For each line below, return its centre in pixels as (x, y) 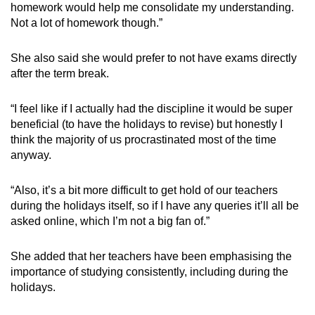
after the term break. (60, 73)
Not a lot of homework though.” (86, 22)
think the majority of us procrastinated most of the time (143, 139)
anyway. (31, 155)
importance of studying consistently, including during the (149, 271)
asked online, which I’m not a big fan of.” (110, 221)
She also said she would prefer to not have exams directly (154, 58)
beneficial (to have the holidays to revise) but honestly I (147, 124)
